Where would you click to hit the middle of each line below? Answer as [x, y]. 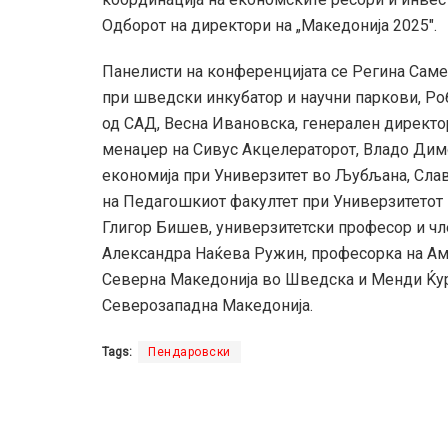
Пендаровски [189, 352]
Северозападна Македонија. [207, 306]
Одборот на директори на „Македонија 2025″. [269, 26]
